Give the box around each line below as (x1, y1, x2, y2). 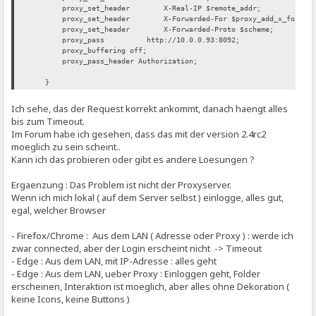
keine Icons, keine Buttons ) (11, 293, 130, 306)
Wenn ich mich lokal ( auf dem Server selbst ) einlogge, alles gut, (11, 191, 284, 205)
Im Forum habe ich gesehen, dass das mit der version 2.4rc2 (11, 128, 267, 141)
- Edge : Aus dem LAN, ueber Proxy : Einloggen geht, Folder (11, 267, 261, 281)
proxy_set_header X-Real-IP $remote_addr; (28, 4, 262, 13)
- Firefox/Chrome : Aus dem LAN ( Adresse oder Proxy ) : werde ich (11, 229, 294, 243)
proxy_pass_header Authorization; (28, 57, 198, 66)
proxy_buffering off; (28, 47, 147, 55)
